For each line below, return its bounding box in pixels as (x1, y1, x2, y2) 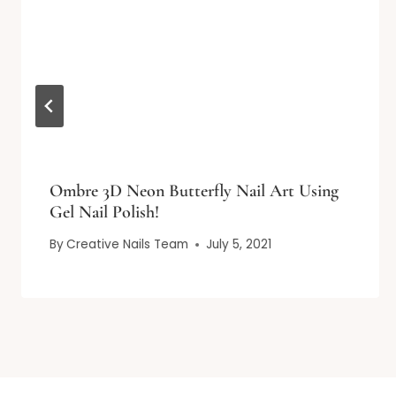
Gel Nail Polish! (49, 201, 159, 223)
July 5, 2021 (206, 236, 272, 254)
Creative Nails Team (66, 236, 189, 254)
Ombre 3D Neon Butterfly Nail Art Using (49, 179, 339, 202)
